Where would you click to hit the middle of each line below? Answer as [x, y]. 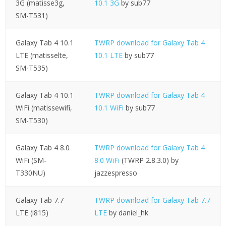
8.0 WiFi [107, 160]
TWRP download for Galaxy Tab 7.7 [152, 200]
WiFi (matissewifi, [44, 108]
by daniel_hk [127, 213]
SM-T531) [32, 16]
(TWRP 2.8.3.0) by [149, 160]
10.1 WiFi [109, 108]
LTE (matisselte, [42, 55]
